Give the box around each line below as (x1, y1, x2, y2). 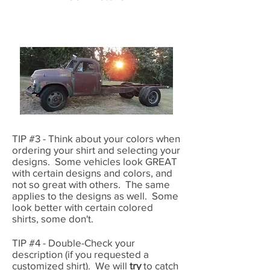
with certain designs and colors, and (12, 166, 172, 178)
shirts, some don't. (12, 212, 93, 224)
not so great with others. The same (12, 178, 170, 190)
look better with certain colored (12, 201, 153, 213)
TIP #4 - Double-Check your (12, 236, 135, 248)
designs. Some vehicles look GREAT (12, 155, 177, 167)
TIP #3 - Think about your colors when (12, 132, 180, 144)
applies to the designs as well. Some (12, 189, 178, 201)
